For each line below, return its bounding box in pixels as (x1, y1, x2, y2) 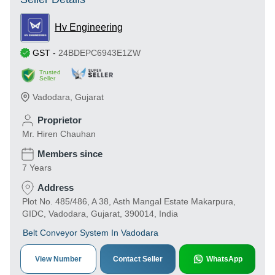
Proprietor (37, 115, 82, 125)
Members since (37, 149, 103, 159)
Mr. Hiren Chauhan (22, 129, 96, 139)
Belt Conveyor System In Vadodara (23, 228, 158, 238)
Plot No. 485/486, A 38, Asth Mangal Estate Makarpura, (22, 196, 236, 206)
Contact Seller (113, 255, 163, 263)
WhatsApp (206, 255, 242, 263)
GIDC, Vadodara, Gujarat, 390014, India (22, 209, 178, 219)
